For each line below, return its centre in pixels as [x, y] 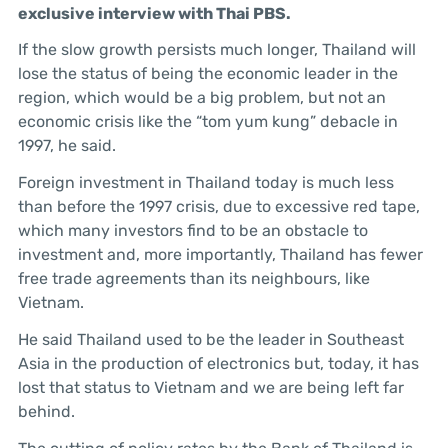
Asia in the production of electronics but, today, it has [218, 363]
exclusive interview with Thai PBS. [154, 13]
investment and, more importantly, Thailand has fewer [220, 255]
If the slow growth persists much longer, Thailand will [216, 50]
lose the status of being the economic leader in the [207, 74]
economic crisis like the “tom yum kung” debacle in [207, 122]
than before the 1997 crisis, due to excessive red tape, [218, 207]
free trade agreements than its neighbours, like [193, 279]
